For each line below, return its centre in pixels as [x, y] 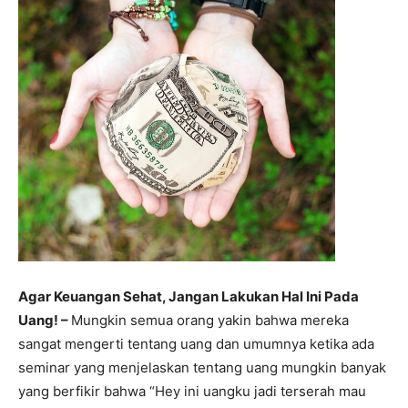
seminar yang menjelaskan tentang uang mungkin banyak [202, 367]
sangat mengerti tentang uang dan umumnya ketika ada [196, 344]
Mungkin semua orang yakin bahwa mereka [210, 320]
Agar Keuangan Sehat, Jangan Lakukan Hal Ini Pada [189, 296]
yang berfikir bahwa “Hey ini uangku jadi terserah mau [192, 391]
